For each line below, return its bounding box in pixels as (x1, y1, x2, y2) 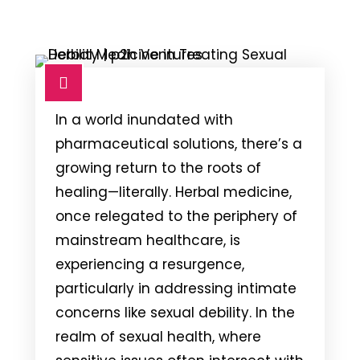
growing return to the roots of (55, 157, 261, 178)
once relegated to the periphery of (55, 206, 297, 226)
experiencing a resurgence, (55, 254, 244, 274)
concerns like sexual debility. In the (55, 302, 295, 322)
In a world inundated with (55, 109, 233, 129)
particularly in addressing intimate (55, 278, 297, 298)
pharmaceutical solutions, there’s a (55, 133, 302, 153)
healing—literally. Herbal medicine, (55, 182, 292, 202)
